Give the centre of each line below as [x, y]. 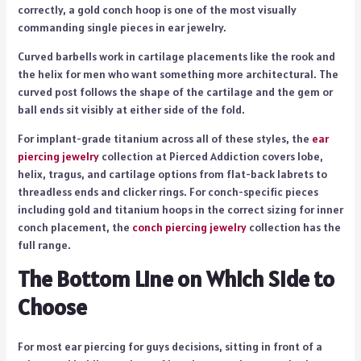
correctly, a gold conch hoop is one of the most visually [157, 9]
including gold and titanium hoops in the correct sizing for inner [180, 209]
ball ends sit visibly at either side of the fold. [131, 109]
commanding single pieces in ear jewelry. [122, 27]
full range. [44, 245]
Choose [52, 307]
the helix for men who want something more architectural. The [178, 74]
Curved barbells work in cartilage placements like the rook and [176, 56]
